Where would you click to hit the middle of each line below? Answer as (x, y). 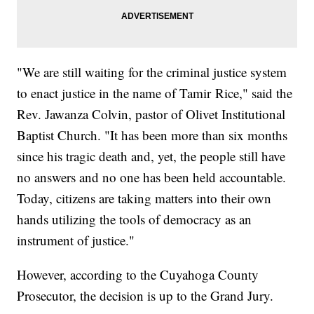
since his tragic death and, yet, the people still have (151, 156)
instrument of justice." (76, 240)
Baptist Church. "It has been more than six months (152, 135)
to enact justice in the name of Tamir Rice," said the (155, 93)
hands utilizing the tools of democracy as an (135, 219)
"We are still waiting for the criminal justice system (152, 72)
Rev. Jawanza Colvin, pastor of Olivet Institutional (151, 114)
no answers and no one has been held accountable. (152, 177)
